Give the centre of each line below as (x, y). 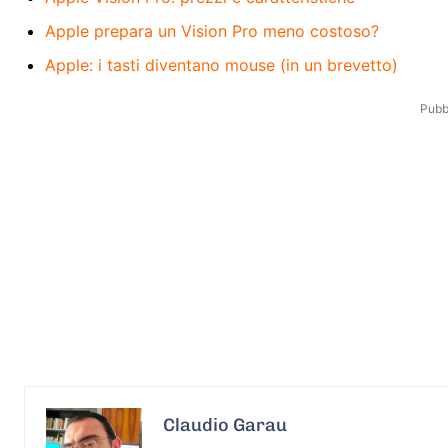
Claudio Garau (225, 424)
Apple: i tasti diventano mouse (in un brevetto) (221, 64)
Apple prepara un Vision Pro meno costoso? (212, 30)
